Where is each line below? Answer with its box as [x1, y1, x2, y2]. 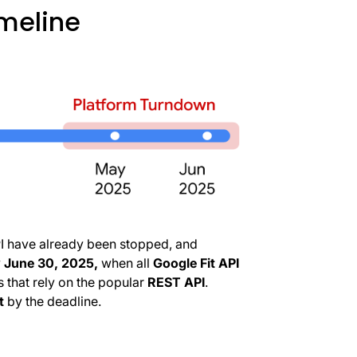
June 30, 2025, [3, 255, 98, 272]
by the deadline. [3, 293, 101, 310]
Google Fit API [152, 255, 239, 272]
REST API [147, 274, 205, 291]
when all [97, 255, 153, 272]
